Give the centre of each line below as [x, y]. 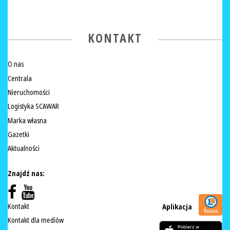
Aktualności [24, 149]
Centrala [20, 78]
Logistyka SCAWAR [33, 107]
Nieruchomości [29, 92]
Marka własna [27, 120]
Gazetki [18, 135]
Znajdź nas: [26, 173]
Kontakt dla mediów [36, 221]
